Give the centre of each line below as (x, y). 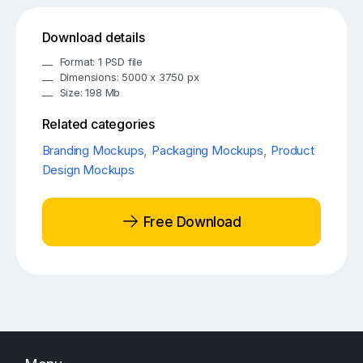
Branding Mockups (93, 150)
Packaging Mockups (207, 150)
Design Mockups (88, 169)
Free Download (190, 222)
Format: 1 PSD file (101, 61)
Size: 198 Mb (90, 92)
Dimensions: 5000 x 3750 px (129, 77)
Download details (93, 38)
